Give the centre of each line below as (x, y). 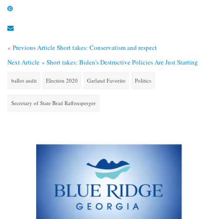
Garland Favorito (106, 80)
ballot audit (24, 80)
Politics (143, 80)
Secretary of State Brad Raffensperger (54, 103)
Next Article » (26, 62)
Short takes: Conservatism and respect (107, 47)
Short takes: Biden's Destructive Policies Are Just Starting (122, 62)
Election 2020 (62, 80)
